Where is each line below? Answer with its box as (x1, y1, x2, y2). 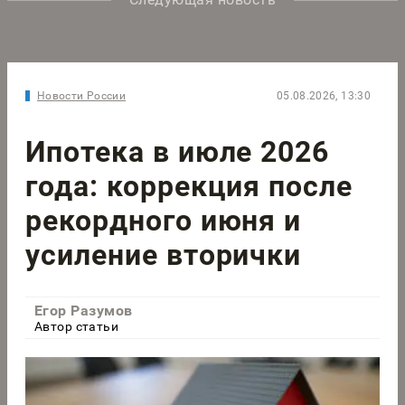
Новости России (37, 89, 127, 102)
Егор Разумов (34, 301, 133, 319)
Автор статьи (34, 318, 119, 334)
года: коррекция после (25, 169, 353, 204)
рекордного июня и (25, 203, 302, 239)
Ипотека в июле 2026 (25, 135, 330, 170)
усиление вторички (25, 238, 302, 273)
